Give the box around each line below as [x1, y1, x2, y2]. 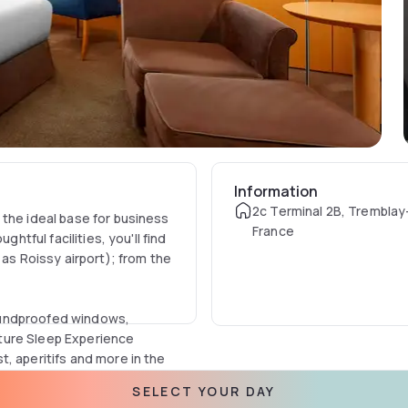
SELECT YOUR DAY [132, 382, 276, 400]
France [251, 222, 294, 240]
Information [233, 181, 318, 201]
